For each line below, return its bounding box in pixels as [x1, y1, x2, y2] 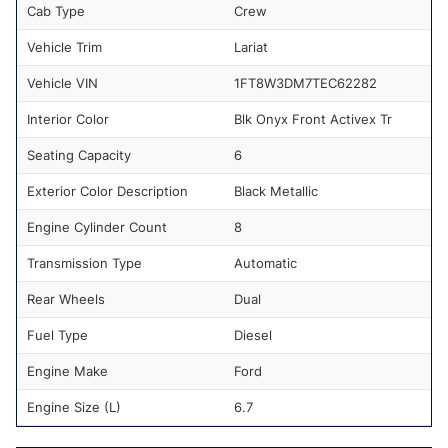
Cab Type [27, 2, 85, 19]
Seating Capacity [27, 146, 131, 163]
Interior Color [27, 110, 109, 127]
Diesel [234, 326, 272, 343]
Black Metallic [234, 182, 318, 199]
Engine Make [27, 362, 108, 379]
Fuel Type [27, 326, 88, 343]
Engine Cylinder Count [27, 218, 167, 235]
